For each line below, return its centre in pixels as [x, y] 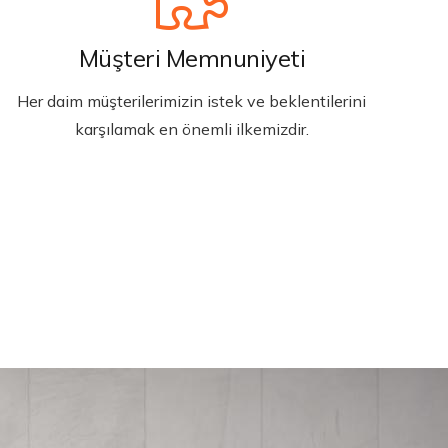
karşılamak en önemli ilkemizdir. [191, 128]
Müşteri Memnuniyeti [192, 57]
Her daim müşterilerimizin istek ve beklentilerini [192, 100]
